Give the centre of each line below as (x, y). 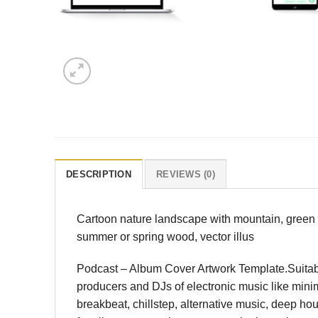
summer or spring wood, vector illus (165, 236)
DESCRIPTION (99, 174)
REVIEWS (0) (186, 174)
